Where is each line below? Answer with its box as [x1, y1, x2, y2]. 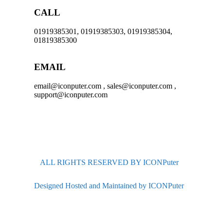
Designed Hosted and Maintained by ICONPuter [34, 181, 184, 190]
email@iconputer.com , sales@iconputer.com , [34, 81, 176, 90]
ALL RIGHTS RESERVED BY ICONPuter [39, 158, 179, 166]
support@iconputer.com [34, 90, 108, 99]
